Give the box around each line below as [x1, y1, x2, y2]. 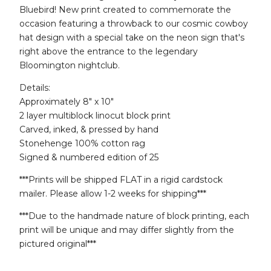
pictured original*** [19, 238, 96, 249]
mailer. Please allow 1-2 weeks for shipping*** [19, 188, 206, 199]
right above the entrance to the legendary [19, 46, 198, 57]
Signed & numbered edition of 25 [19, 152, 158, 163]
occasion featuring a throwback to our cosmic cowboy [19, 18, 248, 29]
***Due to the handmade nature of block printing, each [19, 211, 249, 221]
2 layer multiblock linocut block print [19, 110, 171, 121]
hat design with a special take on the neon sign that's [19, 32, 244, 43]
